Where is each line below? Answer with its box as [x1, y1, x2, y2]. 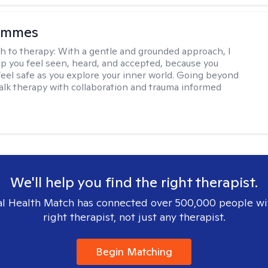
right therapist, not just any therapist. [42, 210, 226, 224]
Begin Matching [96, 245, 172, 258]
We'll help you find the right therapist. [10, 173, 258, 191]
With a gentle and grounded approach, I [58, 45, 232, 57]
